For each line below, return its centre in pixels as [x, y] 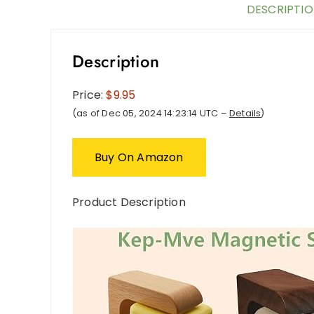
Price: [89, 95]
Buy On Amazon [139, 158]
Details [245, 114]
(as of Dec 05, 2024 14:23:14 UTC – [151, 114]
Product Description [129, 203]
